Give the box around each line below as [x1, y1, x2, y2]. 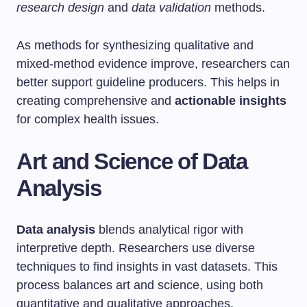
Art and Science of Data [16, 149, 247, 174]
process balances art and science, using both [16, 278, 263, 292]
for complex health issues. [16, 112, 159, 126]
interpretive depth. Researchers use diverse [16, 241, 255, 255]
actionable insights [175, 94, 286, 108]
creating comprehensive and [16, 94, 175, 108]
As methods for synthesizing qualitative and [16, 38, 254, 52]
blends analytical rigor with [95, 223, 243, 236]
